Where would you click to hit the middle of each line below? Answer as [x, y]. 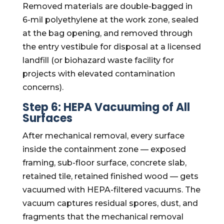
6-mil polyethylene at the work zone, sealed [110, 20]
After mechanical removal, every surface [103, 136]
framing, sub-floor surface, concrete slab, [104, 163]
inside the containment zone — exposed [104, 149]
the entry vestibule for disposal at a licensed [111, 47]
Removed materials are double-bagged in [107, 6]
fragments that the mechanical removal [103, 217]
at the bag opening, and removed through [107, 33]
